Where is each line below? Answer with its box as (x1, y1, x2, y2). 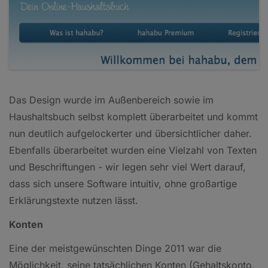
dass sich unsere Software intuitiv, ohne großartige (9, 177, 237, 190)
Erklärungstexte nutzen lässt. (9, 194, 138, 206)
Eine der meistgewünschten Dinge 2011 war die (9, 242, 221, 254)
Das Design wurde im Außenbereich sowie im (9, 93, 214, 106)
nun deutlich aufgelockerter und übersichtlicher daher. (9, 127, 252, 139)
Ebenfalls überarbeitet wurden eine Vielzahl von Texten (9, 144, 257, 156)
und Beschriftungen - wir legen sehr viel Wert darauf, (9, 160, 246, 173)
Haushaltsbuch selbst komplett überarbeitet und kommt (9, 110, 258, 123)
